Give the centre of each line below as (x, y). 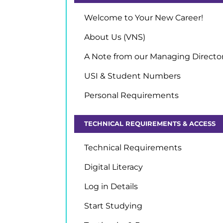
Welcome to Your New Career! (144, 18)
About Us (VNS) (115, 37)
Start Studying (113, 206)
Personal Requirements (131, 95)
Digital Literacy (113, 167)
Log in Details (111, 186)
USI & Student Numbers (132, 76)
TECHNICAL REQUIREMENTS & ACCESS (150, 124)
